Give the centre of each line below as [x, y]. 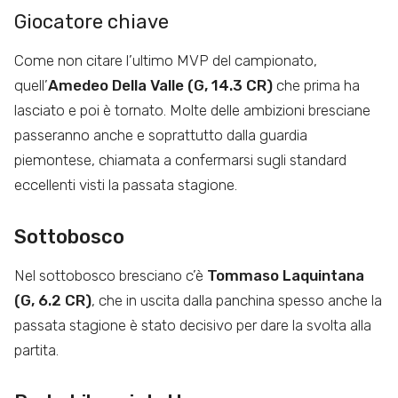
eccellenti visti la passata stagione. [126, 184]
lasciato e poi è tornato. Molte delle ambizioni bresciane [192, 110]
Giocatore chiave [92, 21]
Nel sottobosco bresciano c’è [111, 275]
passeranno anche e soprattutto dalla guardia [161, 135]
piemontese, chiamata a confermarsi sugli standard [180, 159]
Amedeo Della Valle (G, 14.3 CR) [160, 85]
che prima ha [316, 85]
